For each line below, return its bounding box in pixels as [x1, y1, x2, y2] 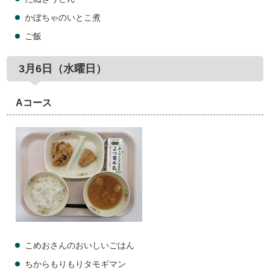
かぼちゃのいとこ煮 [25, 13, 101, 22]
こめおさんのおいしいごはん [25, 241, 135, 250]
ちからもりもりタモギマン [25, 260, 127, 269]
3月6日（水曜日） [19, 63, 107, 75]
